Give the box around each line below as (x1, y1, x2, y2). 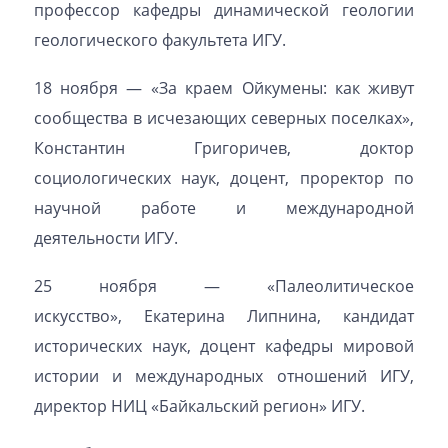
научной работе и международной (33, 197, 415, 219)
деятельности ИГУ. (33, 227, 178, 249)
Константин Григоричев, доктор (33, 137, 415, 159)
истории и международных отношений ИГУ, (33, 365, 415, 387)
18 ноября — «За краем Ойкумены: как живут (33, 77, 415, 99)
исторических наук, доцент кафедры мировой (33, 335, 415, 357)
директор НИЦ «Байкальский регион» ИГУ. (33, 395, 365, 417)
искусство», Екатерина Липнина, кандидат (33, 305, 415, 327)
